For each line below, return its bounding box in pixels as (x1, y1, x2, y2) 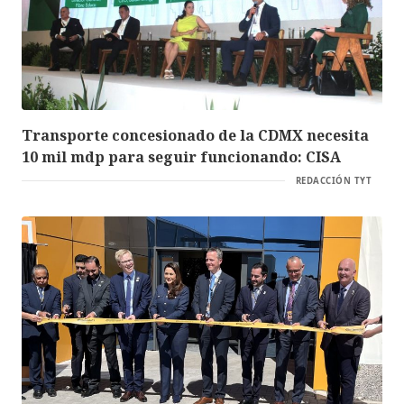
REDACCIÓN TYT (295, 174, 372, 187)
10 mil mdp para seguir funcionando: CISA (22, 146, 341, 167)
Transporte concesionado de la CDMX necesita (22, 124, 369, 145)
